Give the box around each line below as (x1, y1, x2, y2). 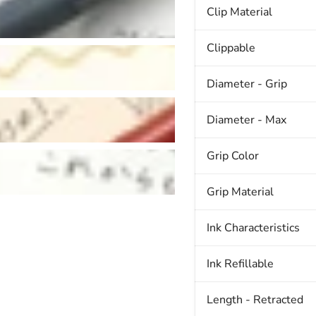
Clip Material (206, 4, 272, 20)
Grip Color (206, 148, 259, 164)
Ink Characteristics (206, 220, 300, 236)
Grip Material (206, 184, 274, 200)
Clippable (206, 40, 255, 56)
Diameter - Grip (206, 76, 287, 92)
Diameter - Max (206, 112, 286, 128)
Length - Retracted (206, 292, 303, 308)
